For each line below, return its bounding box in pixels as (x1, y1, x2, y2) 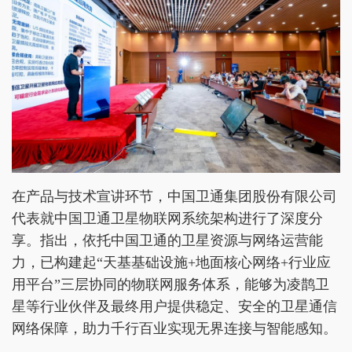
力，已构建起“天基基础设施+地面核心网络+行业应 (12, 255, 331, 271)
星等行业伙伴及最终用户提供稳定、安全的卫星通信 (12, 299, 337, 315)
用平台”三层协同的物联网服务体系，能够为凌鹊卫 (12, 277, 329, 293)
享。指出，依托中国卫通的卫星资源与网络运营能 (12, 233, 323, 249)
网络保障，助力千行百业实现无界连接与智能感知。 (12, 321, 337, 337)
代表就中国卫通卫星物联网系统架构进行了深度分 (12, 211, 323, 227)
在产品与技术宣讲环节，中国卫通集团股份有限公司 (12, 189, 337, 205)
